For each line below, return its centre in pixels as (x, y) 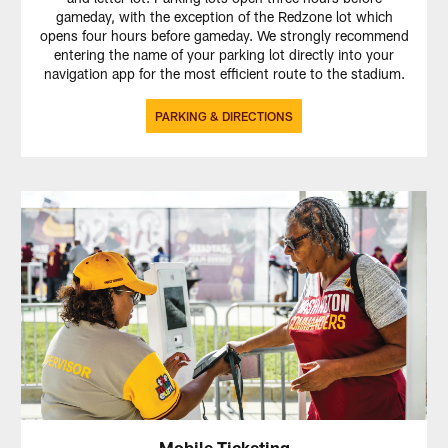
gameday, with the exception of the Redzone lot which (224, 16)
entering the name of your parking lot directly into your (224, 54)
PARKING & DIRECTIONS (224, 115)
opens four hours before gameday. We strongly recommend (224, 35)
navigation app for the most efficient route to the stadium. (224, 73)
